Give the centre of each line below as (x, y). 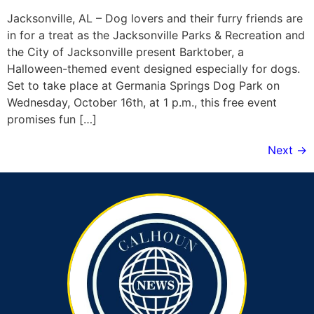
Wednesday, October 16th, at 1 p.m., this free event (142, 103)
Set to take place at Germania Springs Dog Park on (143, 86)
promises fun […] (52, 120)
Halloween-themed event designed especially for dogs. (153, 69)
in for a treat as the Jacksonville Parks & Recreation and (156, 35)
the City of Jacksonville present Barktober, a (125, 52)
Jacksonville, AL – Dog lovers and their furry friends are (155, 19)
